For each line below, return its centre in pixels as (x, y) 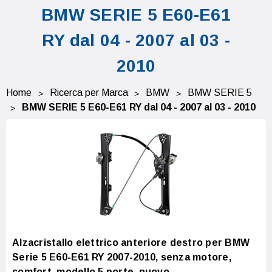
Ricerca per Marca (89, 92)
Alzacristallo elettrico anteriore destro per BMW (131, 242)
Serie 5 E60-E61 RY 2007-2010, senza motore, (122, 257)
